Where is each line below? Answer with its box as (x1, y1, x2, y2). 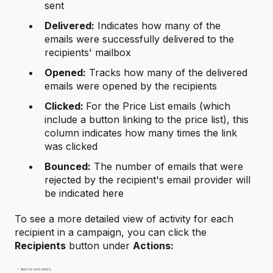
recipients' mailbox (44, 46, 131, 58)
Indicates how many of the (94, 19, 221, 32)
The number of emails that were (91, 160, 243, 173)
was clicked (44, 140, 97, 153)
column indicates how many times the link (44, 127, 237, 140)
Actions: (133, 239, 174, 252)
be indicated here (44, 187, 124, 200)
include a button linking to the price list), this (44, 113, 249, 126)
